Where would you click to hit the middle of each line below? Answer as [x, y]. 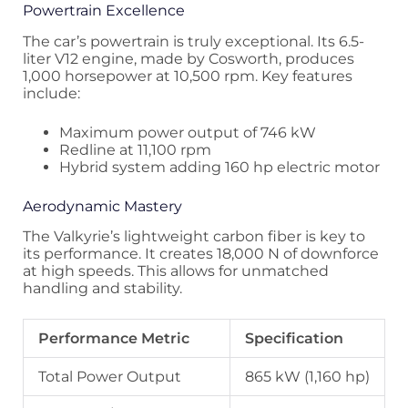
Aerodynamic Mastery [102, 206]
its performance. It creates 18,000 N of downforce [201, 254]
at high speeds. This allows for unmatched [176, 271]
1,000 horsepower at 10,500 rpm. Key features [188, 76]
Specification [294, 339]
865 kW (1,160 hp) [307, 377]
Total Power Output [110, 377]
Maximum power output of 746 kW [188, 132]
